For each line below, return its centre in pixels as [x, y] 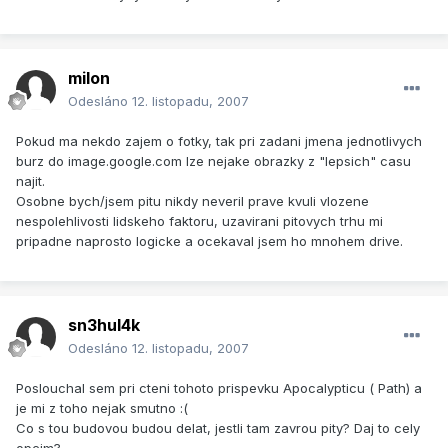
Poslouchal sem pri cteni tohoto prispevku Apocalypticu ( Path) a [219, 388]
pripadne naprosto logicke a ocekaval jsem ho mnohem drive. [209, 241]
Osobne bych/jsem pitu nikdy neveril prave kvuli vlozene [192, 201]
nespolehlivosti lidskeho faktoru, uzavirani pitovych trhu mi [199, 221]
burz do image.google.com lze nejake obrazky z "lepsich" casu [213, 161]
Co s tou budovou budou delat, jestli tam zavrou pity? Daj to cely [218, 428]
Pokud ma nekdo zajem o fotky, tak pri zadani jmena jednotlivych [219, 141]
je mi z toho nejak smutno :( [102, 408]
